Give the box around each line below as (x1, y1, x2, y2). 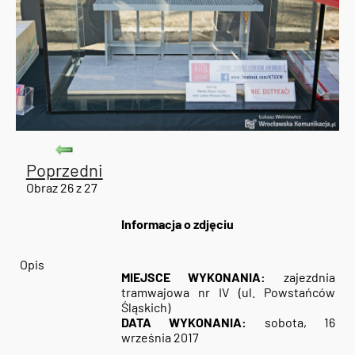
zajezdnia (265, 269, 336, 285)
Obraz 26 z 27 (26, 180, 103, 195)
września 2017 (120, 330, 199, 345)
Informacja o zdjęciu (121, 216, 234, 232)
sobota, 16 (246, 315, 336, 330)
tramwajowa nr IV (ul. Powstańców (120, 284, 336, 300)
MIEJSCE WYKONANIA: (120, 269, 266, 285)
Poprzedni (25, 159, 103, 180)
